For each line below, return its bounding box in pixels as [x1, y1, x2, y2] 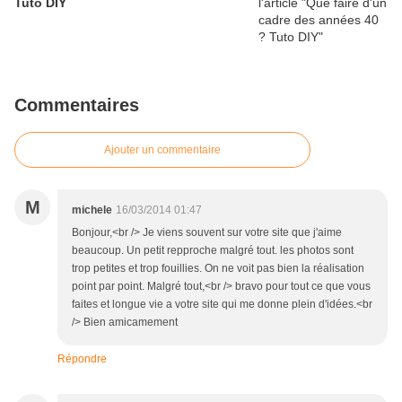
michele [72, 204, 112, 217]
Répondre [57, 353, 107, 366]
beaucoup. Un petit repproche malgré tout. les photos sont [72, 244, 354, 258]
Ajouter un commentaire [104, 144, 221, 157]
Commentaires [14, 95, 139, 116]
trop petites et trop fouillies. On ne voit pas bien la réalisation [72, 262, 364, 275]
